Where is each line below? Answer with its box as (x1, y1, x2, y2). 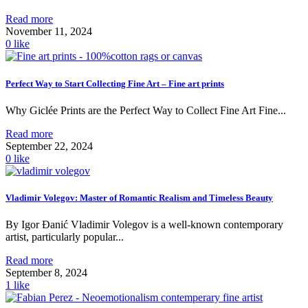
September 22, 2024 (5, 140, 93, 152)
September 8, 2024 (5, 267, 87, 279)
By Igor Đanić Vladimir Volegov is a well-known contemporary (5, 219, 283, 231)
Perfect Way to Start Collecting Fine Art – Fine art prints (5, 78, 224, 89)
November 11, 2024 (5, 25, 92, 38)
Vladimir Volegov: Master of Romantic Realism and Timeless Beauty (5, 192, 273, 203)
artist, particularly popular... (5, 231, 124, 243)
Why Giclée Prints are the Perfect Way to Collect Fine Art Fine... (5, 104, 286, 116)
